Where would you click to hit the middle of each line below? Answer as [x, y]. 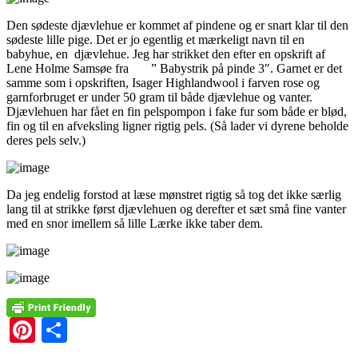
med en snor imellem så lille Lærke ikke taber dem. [135, 223]
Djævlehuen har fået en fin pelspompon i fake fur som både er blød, [177, 111]
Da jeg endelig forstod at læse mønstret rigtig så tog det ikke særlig [174, 194]
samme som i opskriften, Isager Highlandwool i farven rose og [163, 82]
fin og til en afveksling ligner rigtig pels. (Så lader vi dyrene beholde [177, 125]
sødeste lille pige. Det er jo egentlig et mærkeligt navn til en [155, 39]
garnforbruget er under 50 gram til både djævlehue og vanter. [159, 97]
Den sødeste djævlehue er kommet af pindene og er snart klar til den [177, 25]
